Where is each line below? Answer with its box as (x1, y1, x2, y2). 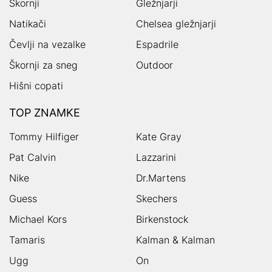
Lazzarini (136, 151, 176, 163)
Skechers (136, 192, 177, 205)
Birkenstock (136, 212, 188, 225)
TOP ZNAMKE (9, 106, 80, 119)
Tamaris (9, 233, 45, 246)
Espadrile (136, 38, 178, 50)
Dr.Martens (136, 171, 186, 184)
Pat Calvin (9, 151, 56, 163)
